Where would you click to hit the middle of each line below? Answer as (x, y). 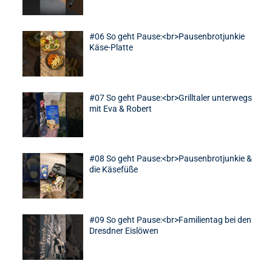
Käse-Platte (111, 48)
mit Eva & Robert (120, 108)
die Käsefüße (113, 170)
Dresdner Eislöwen (124, 231)
